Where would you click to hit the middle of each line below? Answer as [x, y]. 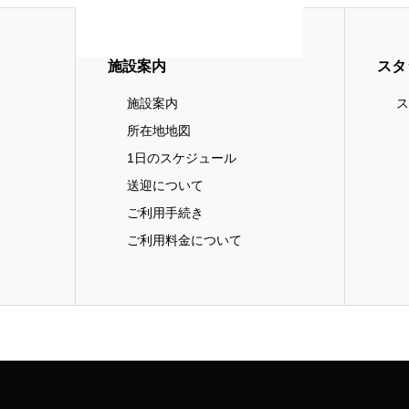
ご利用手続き [165, 213]
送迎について [165, 186]
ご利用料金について [184, 241]
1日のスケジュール [181, 158]
